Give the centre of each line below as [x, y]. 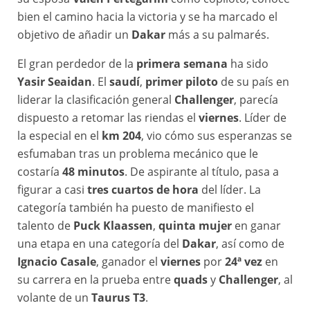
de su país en [254, 82]
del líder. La [230, 190]
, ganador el [128, 262]
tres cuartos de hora [143, 190]
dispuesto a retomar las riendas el [108, 118]
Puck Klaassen [113, 226]
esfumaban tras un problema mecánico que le [138, 154]
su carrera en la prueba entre [95, 280]
